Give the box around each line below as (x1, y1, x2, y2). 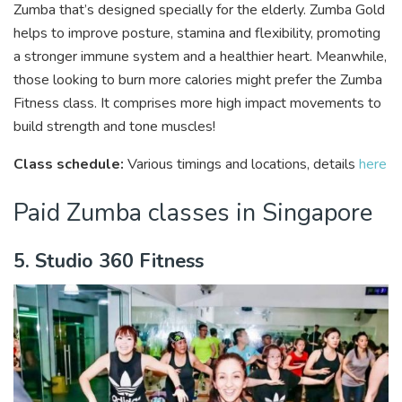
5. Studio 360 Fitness (13, 248, 204, 275)
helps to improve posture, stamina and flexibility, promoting (13, 23, 380, 44)
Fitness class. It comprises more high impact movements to (13, 93, 381, 114)
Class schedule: (13, 154, 124, 175)
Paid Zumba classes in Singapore (13, 195, 372, 230)
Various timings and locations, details (124, 154, 359, 175)
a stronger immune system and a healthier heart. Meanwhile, (13, 47, 387, 67)
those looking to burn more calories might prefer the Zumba (13, 70, 382, 91)
